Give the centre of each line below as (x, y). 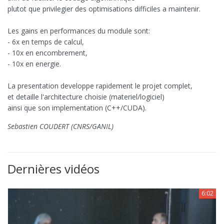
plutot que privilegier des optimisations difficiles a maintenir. (104, 9)
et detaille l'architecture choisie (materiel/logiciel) (86, 97)
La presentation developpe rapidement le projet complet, (100, 86)
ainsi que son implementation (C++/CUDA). (77, 108)
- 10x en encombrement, (47, 53)
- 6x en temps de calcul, (46, 42)
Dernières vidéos (53, 169)
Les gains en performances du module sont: (79, 31)
